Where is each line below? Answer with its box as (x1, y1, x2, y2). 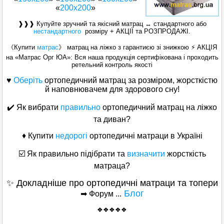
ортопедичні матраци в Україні (87, 131, 202, 140)
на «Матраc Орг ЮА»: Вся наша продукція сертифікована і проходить (5, 53, 218, 61)
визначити (124, 149, 167, 158)
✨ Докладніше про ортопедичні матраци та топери (6, 178, 218, 188)
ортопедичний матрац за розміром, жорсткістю (42, 76, 217, 85)
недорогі (55, 131, 87, 140)
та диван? (93, 115, 130, 124)
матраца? (94, 161, 130, 170)
